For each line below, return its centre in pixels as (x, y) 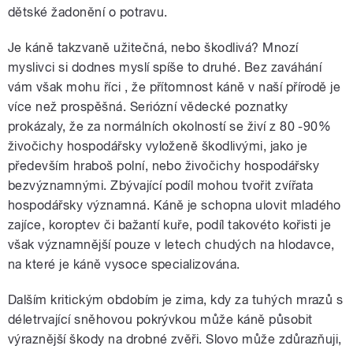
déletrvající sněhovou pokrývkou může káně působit (160, 319)
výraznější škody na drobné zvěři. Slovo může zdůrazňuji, (175, 339)
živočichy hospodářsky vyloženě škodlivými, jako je (158, 146)
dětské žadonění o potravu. (88, 12)
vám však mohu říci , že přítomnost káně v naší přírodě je (175, 87)
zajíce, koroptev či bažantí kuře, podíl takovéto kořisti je (170, 225)
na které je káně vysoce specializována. (124, 264)
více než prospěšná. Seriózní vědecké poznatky (148, 106)
